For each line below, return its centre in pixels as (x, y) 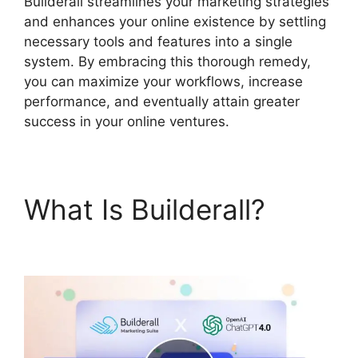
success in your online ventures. (127, 121)
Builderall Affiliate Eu (159, 243)
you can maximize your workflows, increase (163, 81)
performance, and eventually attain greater (162, 101)
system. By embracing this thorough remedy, (167, 61)
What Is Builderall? (145, 209)
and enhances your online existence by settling (175, 21)
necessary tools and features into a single (158, 41)
